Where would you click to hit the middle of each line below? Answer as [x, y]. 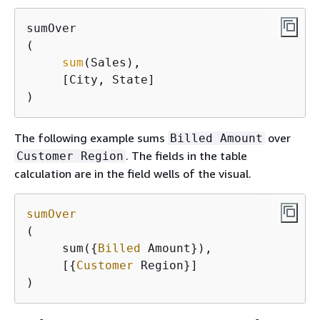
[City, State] [91, 79]
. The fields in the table [186, 155]
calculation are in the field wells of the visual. [133, 173]
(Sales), [116, 62]
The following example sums [91, 137]
